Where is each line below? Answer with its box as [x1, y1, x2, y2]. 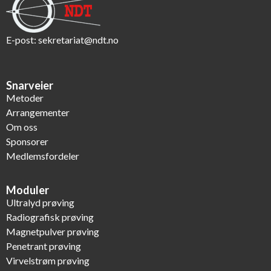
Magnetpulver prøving [6, 225, 99, 237]
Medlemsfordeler [6, 150, 79, 162]
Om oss [6, 121, 38, 133]
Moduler [6, 183, 49, 197]
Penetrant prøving [6, 240, 81, 252]
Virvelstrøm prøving [6, 254, 90, 266]
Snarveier [6, 79, 53, 93]
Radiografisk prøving [6, 211, 94, 223]
